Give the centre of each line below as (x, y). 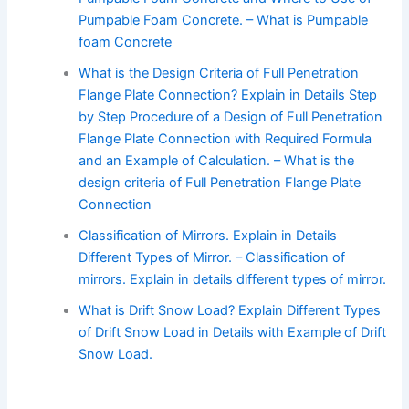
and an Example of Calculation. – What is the (217, 160)
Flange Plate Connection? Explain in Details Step (228, 94)
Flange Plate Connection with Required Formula (225, 138)
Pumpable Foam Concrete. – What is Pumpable (224, 20)
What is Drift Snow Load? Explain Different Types (230, 310)
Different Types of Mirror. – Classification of (212, 257)
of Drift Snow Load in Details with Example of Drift (233, 332)
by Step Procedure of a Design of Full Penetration (231, 116)
